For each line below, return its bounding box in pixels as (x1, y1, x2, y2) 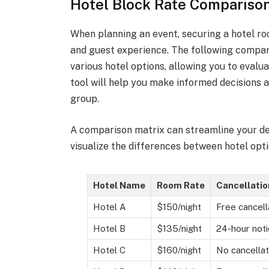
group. (70, 93, 100, 105)
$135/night (156, 223, 202, 234)
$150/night (156, 201, 201, 212)
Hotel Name (92, 180, 145, 190)
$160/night (156, 244, 201, 255)
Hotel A (92, 201, 126, 212)
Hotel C (92, 244, 125, 255)
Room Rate (156, 180, 205, 190)
